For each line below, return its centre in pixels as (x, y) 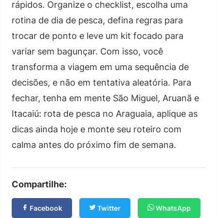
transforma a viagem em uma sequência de (100, 67)
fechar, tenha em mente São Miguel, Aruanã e (105, 98)
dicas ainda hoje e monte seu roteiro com (97, 129)
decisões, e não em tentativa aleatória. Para (101, 82)
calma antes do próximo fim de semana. (94, 145)
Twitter (108, 208)
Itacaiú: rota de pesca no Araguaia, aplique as (105, 113)
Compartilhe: (39, 184)
